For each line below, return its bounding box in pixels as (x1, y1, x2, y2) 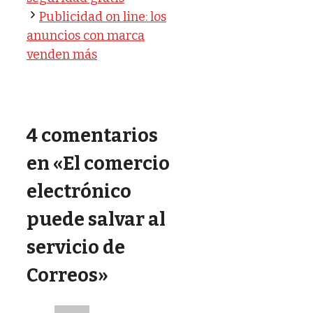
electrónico (27, 180, 131, 203)
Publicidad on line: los (39, 8, 166, 24)
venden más (27, 46, 97, 62)
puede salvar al (27, 208, 166, 231)
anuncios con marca (27, 27, 145, 43)
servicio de (27, 236, 125, 259)
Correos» (27, 264, 108, 287)
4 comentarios (27, 124, 158, 147)
